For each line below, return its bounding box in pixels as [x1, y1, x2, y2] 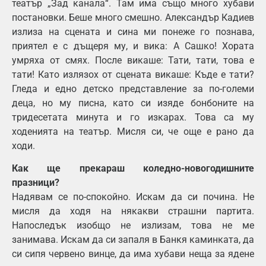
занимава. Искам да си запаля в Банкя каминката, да [12, 233, 254, 245]
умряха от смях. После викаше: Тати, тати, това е [12, 54, 254, 66]
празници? [12, 176, 59, 188]
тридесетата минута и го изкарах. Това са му [12, 111, 254, 123]
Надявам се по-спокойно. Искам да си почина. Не [12, 191, 254, 202]
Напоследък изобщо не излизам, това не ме [12, 219, 254, 231]
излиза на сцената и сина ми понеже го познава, [12, 26, 254, 37]
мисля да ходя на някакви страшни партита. [12, 205, 254, 217]
